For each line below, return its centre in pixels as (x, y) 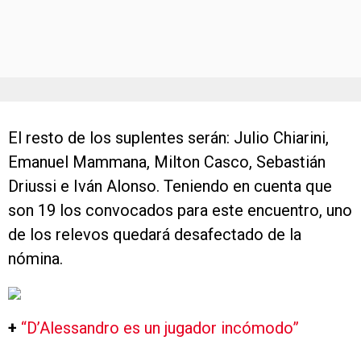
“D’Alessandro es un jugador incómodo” (160, 328)
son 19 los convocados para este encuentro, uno (180, 210)
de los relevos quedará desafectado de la (155, 234)
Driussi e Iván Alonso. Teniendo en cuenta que (170, 186)
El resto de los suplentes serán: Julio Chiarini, (168, 138)
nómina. (35, 259)
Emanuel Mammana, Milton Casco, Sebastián (167, 162)
